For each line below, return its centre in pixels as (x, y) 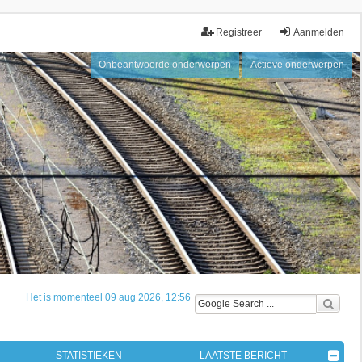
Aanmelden (319, 32)
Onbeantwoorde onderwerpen (165, 65)
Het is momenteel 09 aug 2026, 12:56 (108, 297)
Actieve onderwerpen (297, 65)
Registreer (239, 32)
